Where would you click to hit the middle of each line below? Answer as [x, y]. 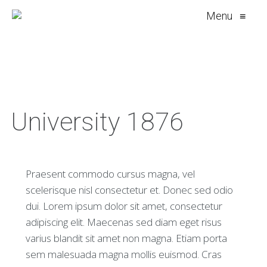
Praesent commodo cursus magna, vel [110, 174]
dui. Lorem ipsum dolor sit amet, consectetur [124, 206]
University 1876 [97, 122]
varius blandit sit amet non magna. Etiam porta [126, 238]
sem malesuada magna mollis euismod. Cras [123, 254]
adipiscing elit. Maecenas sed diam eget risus [123, 222]
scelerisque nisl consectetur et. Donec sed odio [129, 190]
